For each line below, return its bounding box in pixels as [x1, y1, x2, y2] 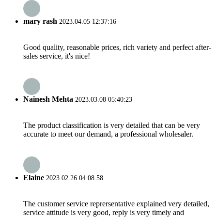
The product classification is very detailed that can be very [23, 121, 200, 130]
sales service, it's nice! [23, 51, 90, 60]
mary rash [23, 16, 57, 25]
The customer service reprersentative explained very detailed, [23, 199, 209, 208]
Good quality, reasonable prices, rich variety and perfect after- [23, 43, 211, 51]
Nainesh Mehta [23, 95, 73, 104]
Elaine [23, 173, 44, 182]
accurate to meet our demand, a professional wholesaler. [23, 130, 193, 139]
